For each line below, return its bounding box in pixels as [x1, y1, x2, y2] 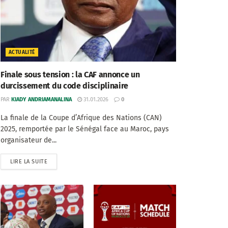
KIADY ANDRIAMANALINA [11, 96, 72, 103]
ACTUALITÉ [9, 49, 35, 55]
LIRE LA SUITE [10, 158, 48, 165]
